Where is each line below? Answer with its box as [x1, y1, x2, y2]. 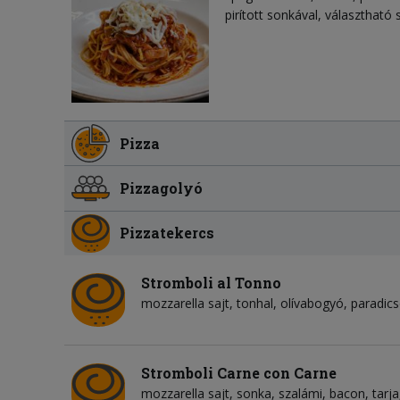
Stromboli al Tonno [141, 272, 281, 292]
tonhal [237, 294, 273, 312]
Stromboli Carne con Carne [141, 362, 337, 382]
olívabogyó [280, 294, 344, 312]
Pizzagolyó [120, 178, 204, 197]
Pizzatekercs [120, 223, 215, 243]
